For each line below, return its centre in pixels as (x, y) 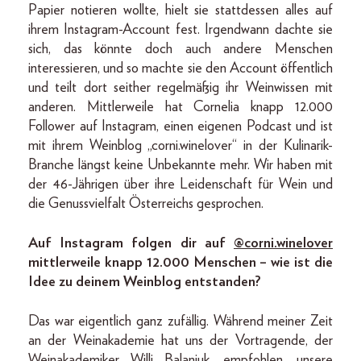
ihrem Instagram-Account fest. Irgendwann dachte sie (180, 29)
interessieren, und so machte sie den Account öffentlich (180, 68)
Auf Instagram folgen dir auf (131, 243)
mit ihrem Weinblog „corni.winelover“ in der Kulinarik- (180, 145)
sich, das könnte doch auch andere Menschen (180, 49)
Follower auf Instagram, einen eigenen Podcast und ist (180, 126)
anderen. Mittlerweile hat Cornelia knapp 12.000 (180, 107)
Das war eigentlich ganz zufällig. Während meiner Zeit (180, 321)
